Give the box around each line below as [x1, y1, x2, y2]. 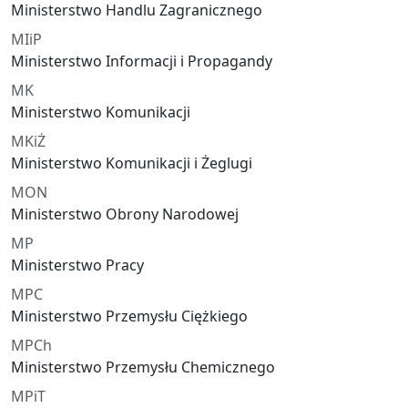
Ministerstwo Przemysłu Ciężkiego [11, 306, 248, 327]
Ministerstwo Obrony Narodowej [11, 204, 239, 225]
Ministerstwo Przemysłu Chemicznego [11, 357, 275, 378]
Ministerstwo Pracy [11, 255, 144, 276]
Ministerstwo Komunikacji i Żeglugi [11, 153, 252, 174]
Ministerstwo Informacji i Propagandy [11, 51, 272, 72]
